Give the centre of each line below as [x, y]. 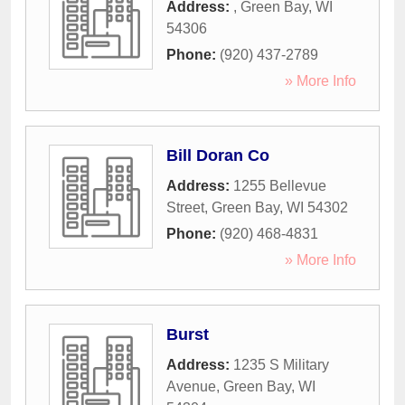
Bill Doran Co [218, 156]
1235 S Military [281, 365]
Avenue [191, 387]
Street [185, 208]
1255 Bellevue [280, 186]
